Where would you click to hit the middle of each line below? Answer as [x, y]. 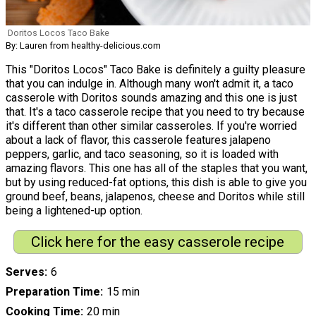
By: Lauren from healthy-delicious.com [83, 45]
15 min [123, 292]
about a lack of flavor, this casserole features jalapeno [138, 140]
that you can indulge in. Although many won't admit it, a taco [150, 83]
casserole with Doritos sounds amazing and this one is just [151, 97]
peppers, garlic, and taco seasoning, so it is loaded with [142, 154]
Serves [25, 272]
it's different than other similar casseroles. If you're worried [151, 126]
